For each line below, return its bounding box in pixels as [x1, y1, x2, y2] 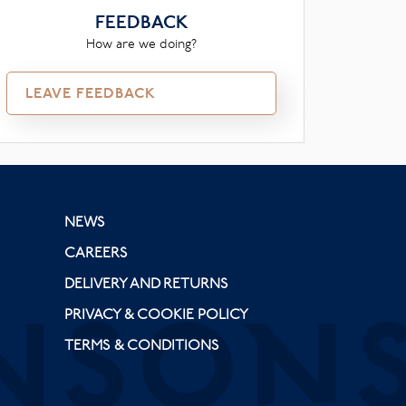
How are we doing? [86, 34, 197, 53]
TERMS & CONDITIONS [64, 334, 219, 354]
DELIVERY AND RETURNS [64, 273, 228, 293]
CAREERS [64, 242, 128, 262]
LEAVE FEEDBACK [25, 82, 156, 103]
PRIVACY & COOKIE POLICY [64, 304, 248, 324]
